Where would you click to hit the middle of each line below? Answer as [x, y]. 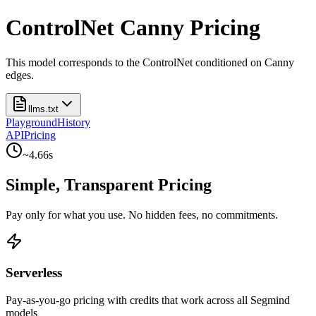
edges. [20, 75]
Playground [31, 122]
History [74, 122]
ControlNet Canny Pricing [133, 28]
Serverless [34, 273]
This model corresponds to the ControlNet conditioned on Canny [150, 62]
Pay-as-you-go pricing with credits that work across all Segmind [148, 300]
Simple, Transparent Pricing [109, 184]
